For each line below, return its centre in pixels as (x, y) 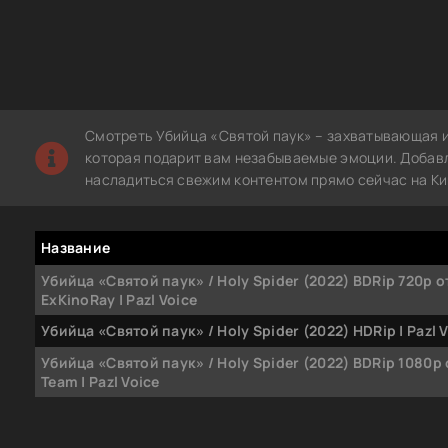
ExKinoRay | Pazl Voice (119, 299)
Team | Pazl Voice (100, 381)
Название (76, 247)
